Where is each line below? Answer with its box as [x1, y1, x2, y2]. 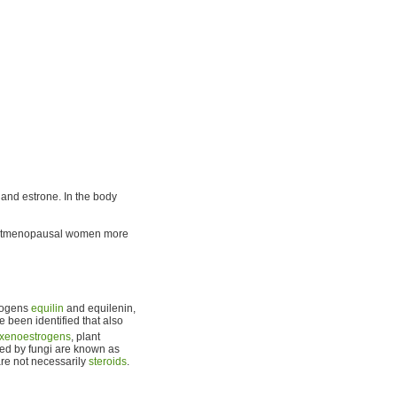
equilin [31, 301, 64, 315]
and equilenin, [64, 301, 136, 315]
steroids [89, 354, 127, 368]
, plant [71, 330, 100, 343]
